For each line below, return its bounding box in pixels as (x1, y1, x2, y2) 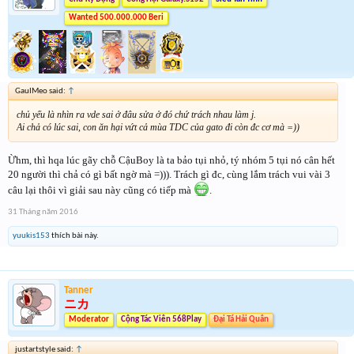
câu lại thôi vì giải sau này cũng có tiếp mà (8, 183, 194, 196)
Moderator (69, 314, 109, 324)
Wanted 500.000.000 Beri (69, 13, 164, 23)
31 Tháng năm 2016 (8, 207, 78, 217)
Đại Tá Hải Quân (213, 314, 269, 324)
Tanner (64, 284, 93, 296)
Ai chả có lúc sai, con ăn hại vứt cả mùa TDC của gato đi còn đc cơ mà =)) (17, 122, 299, 134)
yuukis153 (13, 231, 50, 240)
